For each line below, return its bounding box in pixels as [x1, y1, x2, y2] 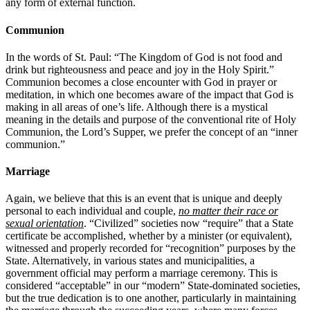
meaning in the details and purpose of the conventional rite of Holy [6, 113, 296, 125]
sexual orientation [6, 217, 84, 230]
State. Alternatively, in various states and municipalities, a [6, 255, 255, 267]
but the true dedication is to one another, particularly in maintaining [6, 292, 296, 304]
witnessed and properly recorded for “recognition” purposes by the [6, 242, 295, 255]
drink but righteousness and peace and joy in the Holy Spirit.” [6, 63, 274, 75]
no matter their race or [179, 205, 278, 217]
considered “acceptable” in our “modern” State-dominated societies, [6, 280, 300, 292]
